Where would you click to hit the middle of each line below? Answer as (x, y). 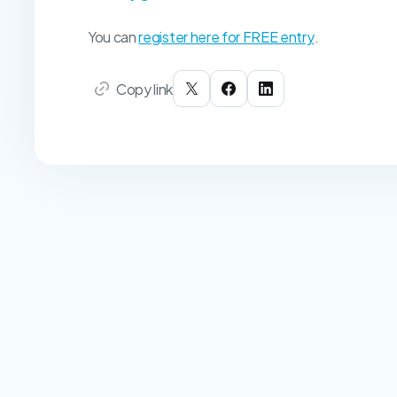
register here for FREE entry (226, 37)
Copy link (145, 89)
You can (113, 37)
